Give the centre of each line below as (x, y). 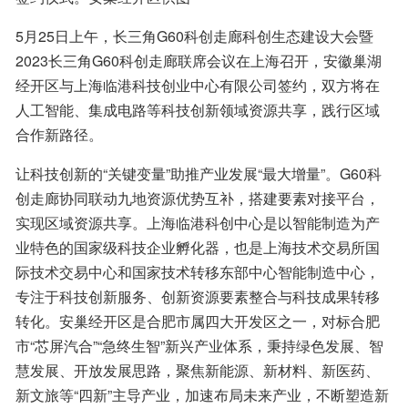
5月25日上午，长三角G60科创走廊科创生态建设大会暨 (194, 36)
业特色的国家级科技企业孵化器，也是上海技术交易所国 (198, 247)
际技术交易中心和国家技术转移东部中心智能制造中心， (198, 271)
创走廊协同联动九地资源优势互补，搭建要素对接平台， (198, 198)
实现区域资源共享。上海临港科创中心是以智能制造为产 (198, 222)
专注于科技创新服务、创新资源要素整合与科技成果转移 (198, 296)
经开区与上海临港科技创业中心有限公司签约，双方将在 (198, 85)
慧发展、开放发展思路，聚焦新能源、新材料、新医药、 (198, 370)
